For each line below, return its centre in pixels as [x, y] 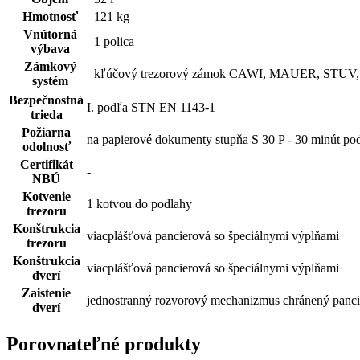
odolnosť [46, 146]
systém [50, 80]
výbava [50, 48]
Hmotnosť [50, 16]
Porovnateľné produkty [104, 344]
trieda [46, 114]
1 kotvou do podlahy [139, 203]
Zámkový [50, 66]
